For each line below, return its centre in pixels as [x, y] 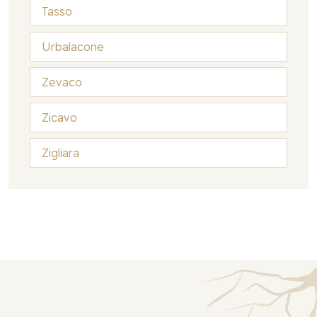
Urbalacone [73, 47]
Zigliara [60, 153]
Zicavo [59, 117]
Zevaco [62, 82]
